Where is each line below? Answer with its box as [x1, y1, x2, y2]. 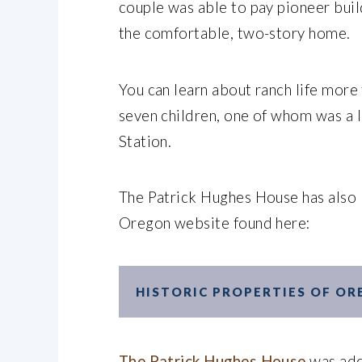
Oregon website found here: [118, 213, 310, 232]
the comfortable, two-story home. [118, 24, 351, 43]
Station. [118, 132, 172, 150]
